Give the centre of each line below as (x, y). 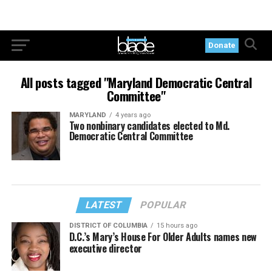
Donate (222, 45)
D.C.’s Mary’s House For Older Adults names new (163, 237)
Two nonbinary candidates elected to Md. (149, 126)
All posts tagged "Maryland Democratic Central (136, 82)
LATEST (104, 205)
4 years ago (133, 115)
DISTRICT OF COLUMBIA (108, 226)
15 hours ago (177, 226)
